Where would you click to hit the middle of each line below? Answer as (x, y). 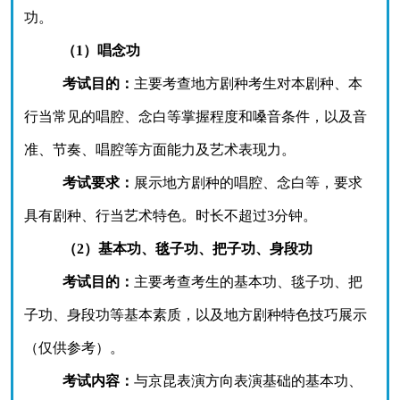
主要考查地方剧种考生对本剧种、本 (248, 83)
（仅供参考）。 (74, 348)
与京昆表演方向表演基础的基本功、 (248, 381)
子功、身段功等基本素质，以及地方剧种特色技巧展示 (196, 315)
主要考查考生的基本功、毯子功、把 (248, 282)
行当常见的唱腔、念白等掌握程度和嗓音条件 (167, 117)
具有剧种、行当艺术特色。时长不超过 (146, 216)
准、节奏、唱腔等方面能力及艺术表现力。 (160, 150)
